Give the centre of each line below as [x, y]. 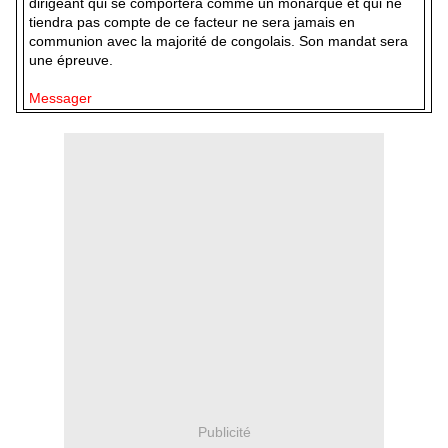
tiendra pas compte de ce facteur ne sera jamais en [192, 21]
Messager [61, 97]
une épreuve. [71, 59]
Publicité [224, 432]
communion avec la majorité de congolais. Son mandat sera [219, 40]
